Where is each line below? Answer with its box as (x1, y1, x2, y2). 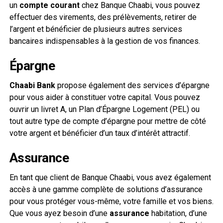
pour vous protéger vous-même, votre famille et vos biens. (9, 196, 214, 206)
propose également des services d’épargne (55, 80, 210, 90)
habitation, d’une (149, 208, 207, 218)
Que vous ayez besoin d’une (9, 208, 110, 218)
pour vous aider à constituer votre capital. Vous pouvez (9, 92, 200, 102)
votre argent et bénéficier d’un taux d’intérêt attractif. (9, 128, 190, 138)
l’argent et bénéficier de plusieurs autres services (9, 24, 182, 34)
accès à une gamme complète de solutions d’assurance (9, 184, 203, 194)
